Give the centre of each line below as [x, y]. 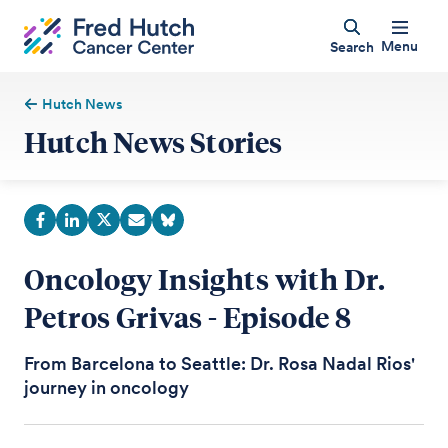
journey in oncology [106, 387]
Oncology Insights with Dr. [204, 278]
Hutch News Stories [153, 141]
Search [351, 46]
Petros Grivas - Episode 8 [188, 316]
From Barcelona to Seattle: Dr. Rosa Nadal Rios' [219, 363]
